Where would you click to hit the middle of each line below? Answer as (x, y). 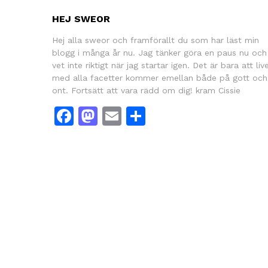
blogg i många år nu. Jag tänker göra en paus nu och (159, 52)
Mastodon (143, 116)
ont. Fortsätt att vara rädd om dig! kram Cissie (146, 90)
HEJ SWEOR (81, 19)
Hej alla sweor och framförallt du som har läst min (156, 40)
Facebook (118, 116)
